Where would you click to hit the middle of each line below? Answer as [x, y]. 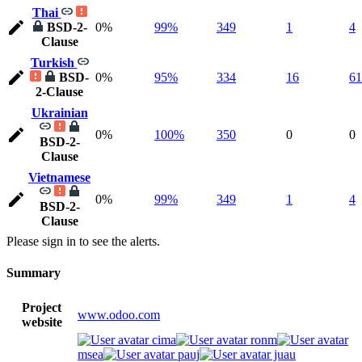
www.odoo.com [119, 314]
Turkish [54, 63]
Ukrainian [59, 113]
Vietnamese [59, 177]
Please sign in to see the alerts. [83, 241]
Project [42, 307]
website [42, 322]
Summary [34, 273]
